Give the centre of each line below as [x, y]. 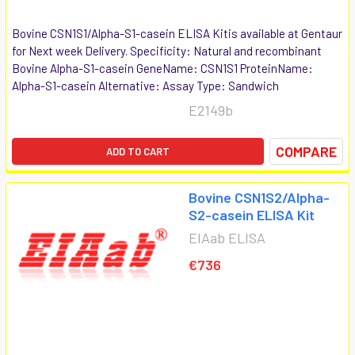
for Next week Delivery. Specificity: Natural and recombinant [167, 50]
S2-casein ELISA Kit [252, 214]
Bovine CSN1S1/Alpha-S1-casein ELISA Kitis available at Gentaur [177, 33]
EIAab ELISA [227, 237]
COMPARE [306, 151]
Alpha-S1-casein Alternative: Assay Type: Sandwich [145, 85]
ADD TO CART [138, 151]
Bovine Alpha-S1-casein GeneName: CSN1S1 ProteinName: [162, 68]
